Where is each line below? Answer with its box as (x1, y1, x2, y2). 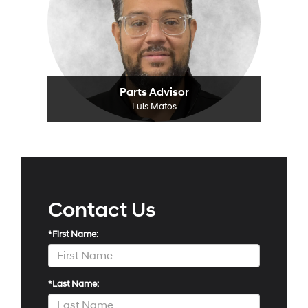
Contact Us (48, 197, 156, 223)
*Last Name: (48, 278, 99, 289)
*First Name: (48, 228, 98, 240)
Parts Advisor (119, 85, 189, 99)
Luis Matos (131, 100, 177, 112)
